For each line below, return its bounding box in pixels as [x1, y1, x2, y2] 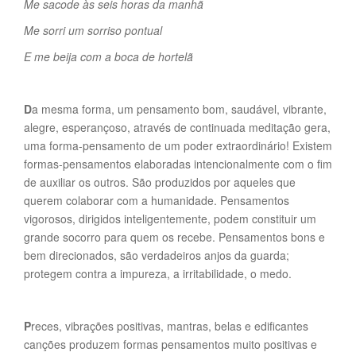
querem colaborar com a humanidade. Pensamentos [24, 192, 289, 208]
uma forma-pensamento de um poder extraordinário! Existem [24, 137, 332, 153]
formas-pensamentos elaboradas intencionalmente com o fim [24, 156, 332, 172]
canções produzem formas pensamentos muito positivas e [24, 336, 317, 352]
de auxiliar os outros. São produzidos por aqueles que [24, 174, 296, 190]
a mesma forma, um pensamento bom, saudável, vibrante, [32, 101, 327, 117]
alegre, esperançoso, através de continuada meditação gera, [24, 119, 331, 135]
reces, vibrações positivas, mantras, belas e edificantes [31, 318, 308, 334]
